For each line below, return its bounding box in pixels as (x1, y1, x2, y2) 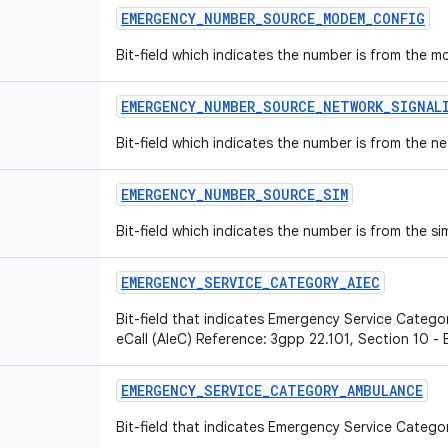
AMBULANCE (347, 381, 423, 400)
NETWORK (323, 97, 383, 116)
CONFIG (373, 9, 425, 28)
